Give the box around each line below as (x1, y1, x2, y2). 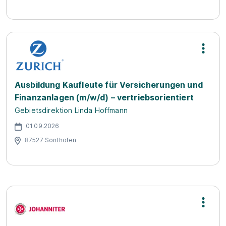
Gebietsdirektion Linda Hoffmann (15, 106, 128, 115)
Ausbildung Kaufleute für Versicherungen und (15, 80, 203, 90)
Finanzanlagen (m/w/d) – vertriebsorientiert (15, 92, 194, 102)
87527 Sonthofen (25, 136, 77, 144)
